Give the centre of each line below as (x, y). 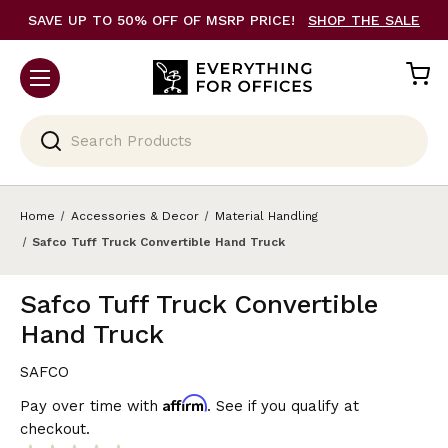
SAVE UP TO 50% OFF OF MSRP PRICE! (164, 20)
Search (45, 126)
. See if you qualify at (283, 406)
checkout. (55, 429)
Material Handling (266, 216)
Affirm (185, 403)
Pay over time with (91, 406)
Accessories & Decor (134, 216)
